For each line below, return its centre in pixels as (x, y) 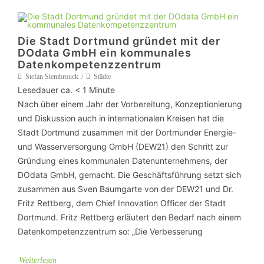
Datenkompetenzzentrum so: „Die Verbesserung (110, 231)
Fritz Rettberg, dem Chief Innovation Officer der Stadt (122, 203)
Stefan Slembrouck (52, 77)
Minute (102, 90)
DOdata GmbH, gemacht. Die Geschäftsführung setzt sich (129, 175)
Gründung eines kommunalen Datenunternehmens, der (123, 161)
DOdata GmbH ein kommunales (105, 53)
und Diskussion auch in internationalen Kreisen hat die (121, 118)
